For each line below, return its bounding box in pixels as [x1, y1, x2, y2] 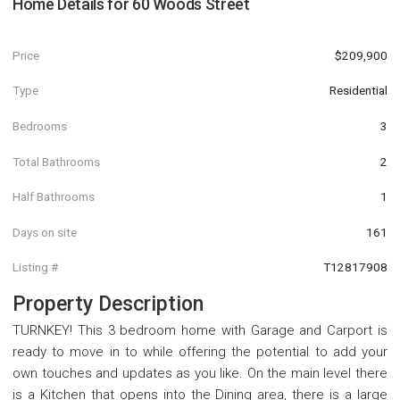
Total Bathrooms [12, 154, 100, 169]
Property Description [12, 292, 204, 317]
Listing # [12, 260, 58, 275]
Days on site [12, 224, 77, 239]
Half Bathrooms [12, 189, 95, 204]
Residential [329, 83, 387, 98]
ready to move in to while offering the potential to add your [12, 344, 387, 361]
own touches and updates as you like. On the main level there [12, 365, 387, 382]
